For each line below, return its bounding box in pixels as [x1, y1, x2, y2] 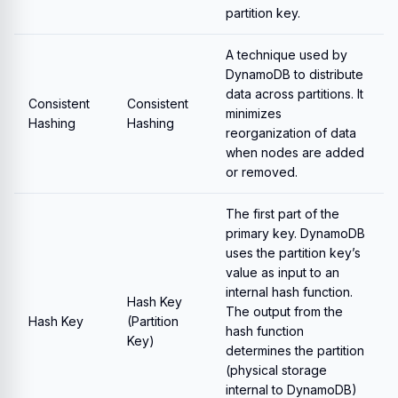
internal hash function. [226, 284, 353, 299]
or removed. [226, 164, 298, 179]
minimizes [226, 106, 282, 121]
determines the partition [226, 343, 364, 358]
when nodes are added [226, 145, 364, 160]
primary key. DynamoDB [226, 226, 365, 241]
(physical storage [226, 362, 327, 378]
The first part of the [226, 206, 339, 221]
